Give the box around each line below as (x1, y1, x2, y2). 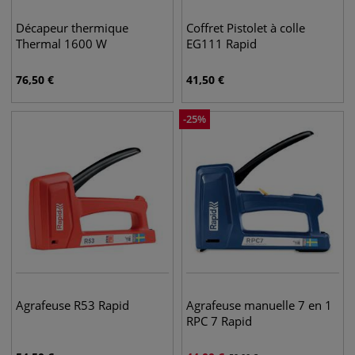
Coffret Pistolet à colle (186, 20, 305, 36)
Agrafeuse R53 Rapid (16, 297, 129, 313)
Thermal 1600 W (16, 36, 107, 52)
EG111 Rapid (186, 36, 257, 52)
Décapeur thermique (16, 20, 128, 36)
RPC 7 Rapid (186, 313, 252, 329)
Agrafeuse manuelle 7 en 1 (186, 297, 332, 313)
